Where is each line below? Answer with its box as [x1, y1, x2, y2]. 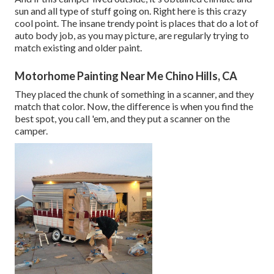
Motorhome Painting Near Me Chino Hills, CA [15, 69, 237, 83]
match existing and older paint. [15, 42, 142, 54]
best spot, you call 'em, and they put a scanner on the [15, 113, 230, 125]
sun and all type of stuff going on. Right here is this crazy [15, 5, 246, 17]
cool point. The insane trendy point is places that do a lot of [15, 17, 259, 29]
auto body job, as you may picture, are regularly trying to [15, 29, 249, 42]
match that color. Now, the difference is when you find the [15, 100, 253, 113]
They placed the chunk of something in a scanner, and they [15, 88, 254, 100]
